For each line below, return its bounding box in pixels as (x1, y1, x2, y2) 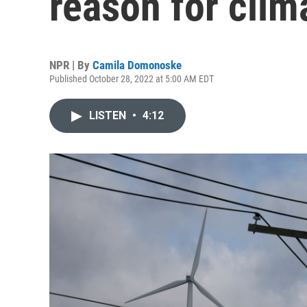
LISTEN (89, 109, 129, 122)
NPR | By (49, 58, 93, 72)
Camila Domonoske (93, 58, 182, 72)
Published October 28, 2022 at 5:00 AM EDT (49, 73, 214, 84)
